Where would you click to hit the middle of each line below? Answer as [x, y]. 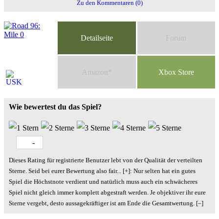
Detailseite [97, 38]
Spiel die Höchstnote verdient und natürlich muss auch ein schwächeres [103, 182]
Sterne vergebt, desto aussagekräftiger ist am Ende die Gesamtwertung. [102, 203]
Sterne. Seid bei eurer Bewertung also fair [63, 171]
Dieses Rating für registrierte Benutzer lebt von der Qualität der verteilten [106, 160]
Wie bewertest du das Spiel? [55, 107]
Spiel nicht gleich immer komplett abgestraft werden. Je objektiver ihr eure [107, 193]
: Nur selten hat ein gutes [163, 171]
